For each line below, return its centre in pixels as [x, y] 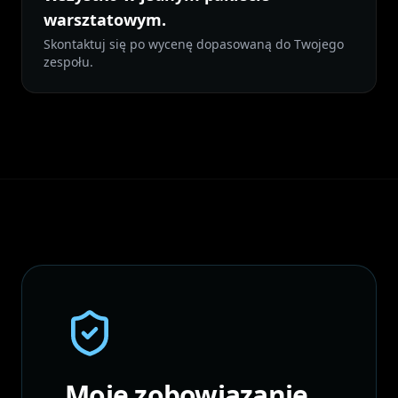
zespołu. [68, 62]
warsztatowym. [105, 20]
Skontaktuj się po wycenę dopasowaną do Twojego [194, 44]
